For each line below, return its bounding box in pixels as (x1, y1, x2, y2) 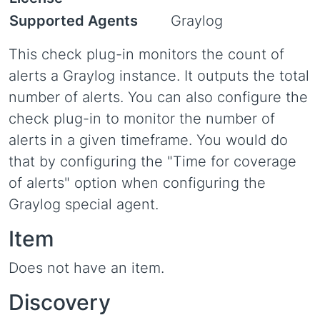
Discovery (9, 289, 111, 315)
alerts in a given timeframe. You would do (9, 131, 288, 149)
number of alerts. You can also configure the (9, 89, 308, 106)
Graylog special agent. (9, 196, 159, 213)
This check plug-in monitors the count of (9, 46, 284, 63)
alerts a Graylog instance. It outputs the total (9, 67, 309, 84)
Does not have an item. (9, 259, 164, 276)
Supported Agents (9, 12, 138, 29)
